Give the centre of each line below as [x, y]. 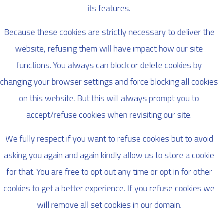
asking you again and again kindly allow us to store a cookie [109, 155]
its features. [109, 8]
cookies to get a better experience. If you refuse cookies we [109, 188]
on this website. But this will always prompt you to [109, 98]
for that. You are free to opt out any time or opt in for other [109, 172]
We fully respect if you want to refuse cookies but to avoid [109, 139]
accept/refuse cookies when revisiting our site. [109, 114]
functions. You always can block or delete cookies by [109, 65]
